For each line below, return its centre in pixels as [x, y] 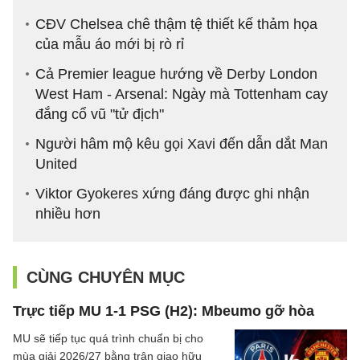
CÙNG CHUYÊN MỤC [106, 278]
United [56, 164]
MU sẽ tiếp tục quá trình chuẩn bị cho [108, 339]
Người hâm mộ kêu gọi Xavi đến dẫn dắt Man [182, 144]
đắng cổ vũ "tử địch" [100, 115]
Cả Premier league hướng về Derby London [176, 74]
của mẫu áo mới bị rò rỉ [110, 45]
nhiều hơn [68, 214]
